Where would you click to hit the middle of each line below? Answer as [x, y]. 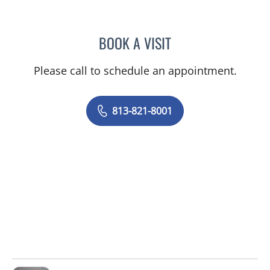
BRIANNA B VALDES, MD [217, 41]
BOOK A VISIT [135, 43]
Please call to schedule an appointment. [135, 71]
